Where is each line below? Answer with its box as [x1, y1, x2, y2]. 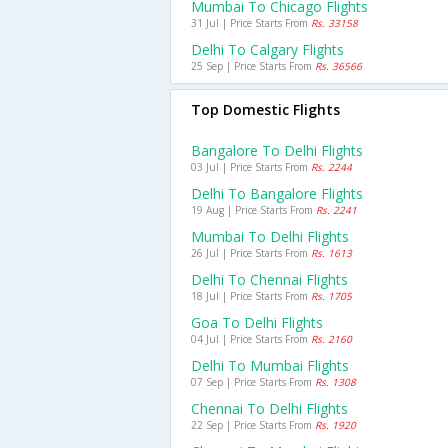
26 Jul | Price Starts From [191, 246, 311, 260]
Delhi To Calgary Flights [191, 40, 344, 59]
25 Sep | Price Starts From [191, 59, 315, 73]
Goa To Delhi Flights [191, 313, 323, 332]
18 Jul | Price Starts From [191, 289, 311, 303]
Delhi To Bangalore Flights [191, 184, 363, 203]
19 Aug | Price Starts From [191, 203, 316, 217]
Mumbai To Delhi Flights [191, 227, 349, 246]
